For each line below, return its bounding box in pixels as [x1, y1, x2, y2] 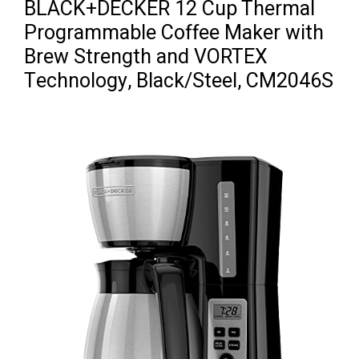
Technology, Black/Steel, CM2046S [24, 67, 333, 97]
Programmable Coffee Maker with [24, 18, 324, 49]
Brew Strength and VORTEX [24, 42, 268, 73]
